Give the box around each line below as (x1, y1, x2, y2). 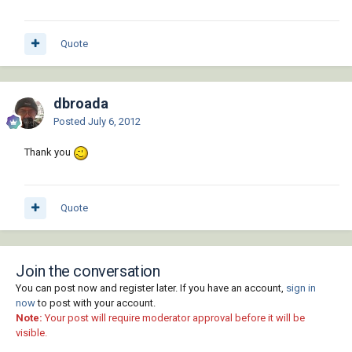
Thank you (24, 146, 73, 159)
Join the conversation (16, 262, 160, 281)
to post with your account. (35, 297, 156, 310)
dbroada (53, 95, 108, 112)
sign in (286, 282, 316, 295)
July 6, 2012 (88, 115, 141, 128)
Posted (53, 115, 88, 128)
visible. (16, 327, 47, 339)
